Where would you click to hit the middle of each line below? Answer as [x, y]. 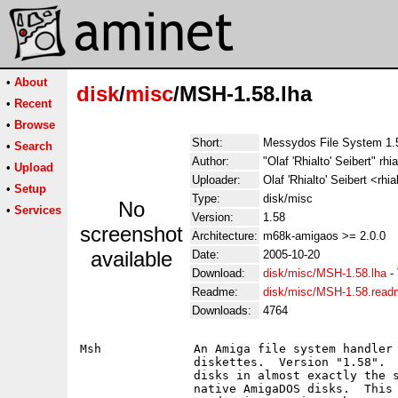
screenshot [131, 234]
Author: [211, 161]
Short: [207, 143]
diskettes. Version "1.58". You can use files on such [137, 362]
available [131, 259]
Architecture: [225, 236]
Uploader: [216, 180]
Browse [35, 125]
